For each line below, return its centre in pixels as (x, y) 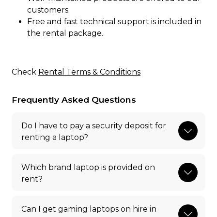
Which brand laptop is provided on (88, 168)
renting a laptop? (55, 138)
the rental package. (65, 33)
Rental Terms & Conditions (89, 72)
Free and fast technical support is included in (114, 22)
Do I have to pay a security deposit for (94, 126)
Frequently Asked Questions (74, 100)
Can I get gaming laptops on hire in (89, 209)
